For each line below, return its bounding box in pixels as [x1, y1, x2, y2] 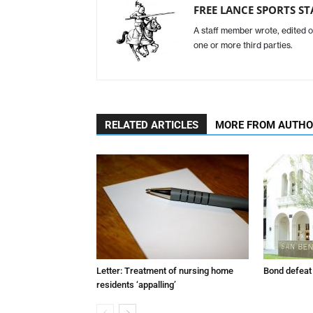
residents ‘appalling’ [96, 279, 176, 290]
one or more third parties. [194, 39, 293, 50]
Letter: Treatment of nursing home [96, 265, 233, 276]
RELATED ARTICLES [105, 118, 198, 131]
